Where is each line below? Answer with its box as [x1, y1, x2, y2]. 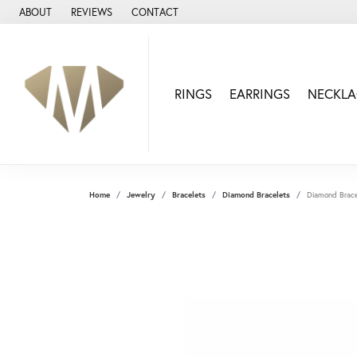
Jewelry [127, 190, 155, 201]
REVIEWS [71, 5, 112, 19]
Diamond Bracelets [222, 190, 290, 201]
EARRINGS [229, 85, 290, 104]
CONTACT [131, 5, 178, 19]
